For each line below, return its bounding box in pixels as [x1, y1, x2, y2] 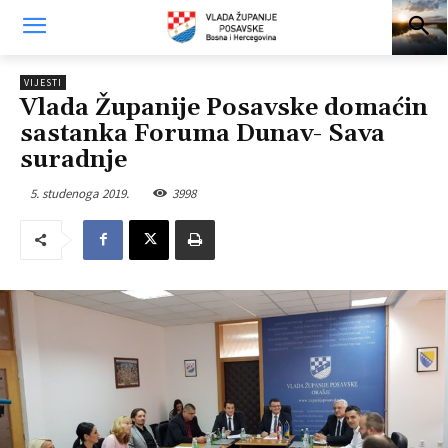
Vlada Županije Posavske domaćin [20, 93, 428, 123]
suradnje [20, 145, 127, 175]
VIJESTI [24, 76, 62, 89]
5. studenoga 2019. [30, 184, 129, 202]
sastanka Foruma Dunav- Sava [20, 119, 385, 149]
